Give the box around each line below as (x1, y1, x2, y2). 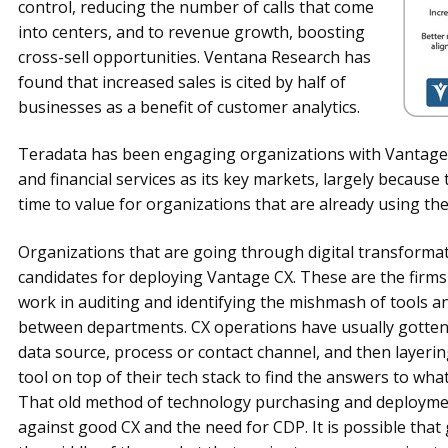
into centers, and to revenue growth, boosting (17, 20, 365, 43)
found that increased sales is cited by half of (17, 70, 346, 93)
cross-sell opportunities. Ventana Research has (17, 45, 371, 68)
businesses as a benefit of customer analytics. (17, 95, 360, 118)
